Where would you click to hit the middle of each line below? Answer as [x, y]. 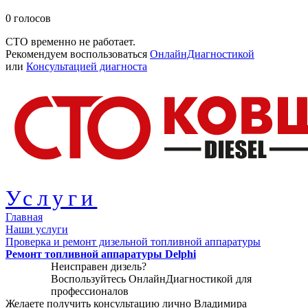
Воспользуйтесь [90, 279]
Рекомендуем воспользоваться [78, 54]
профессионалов [90, 291]
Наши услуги [37, 229]
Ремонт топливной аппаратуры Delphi [101, 254]
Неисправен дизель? [99, 266]
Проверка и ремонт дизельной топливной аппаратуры [133, 242]
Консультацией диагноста [87, 66]
